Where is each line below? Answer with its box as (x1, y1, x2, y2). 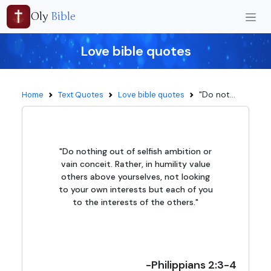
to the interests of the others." (73, 197, 198, 207)
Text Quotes (58, 90, 103, 100)
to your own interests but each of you (58, 184, 213, 195)
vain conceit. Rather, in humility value (60, 158, 211, 169)
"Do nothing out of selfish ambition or (59, 146, 212, 157)
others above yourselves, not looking (61, 171, 210, 182)
